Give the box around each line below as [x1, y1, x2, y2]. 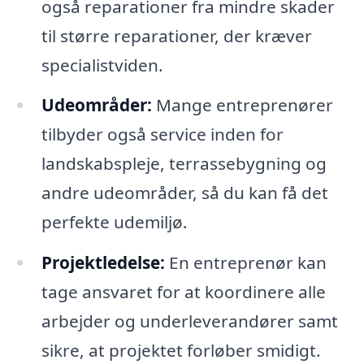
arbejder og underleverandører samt [41, 310, 338, 333]
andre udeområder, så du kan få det [41, 181, 328, 205]
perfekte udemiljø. [41, 210, 188, 234]
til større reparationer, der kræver [41, 24, 312, 47]
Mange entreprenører [151, 93, 333, 117]
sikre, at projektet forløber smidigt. [41, 339, 321, 362]
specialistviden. [41, 53, 163, 76]
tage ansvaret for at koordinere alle [41, 280, 326, 304]
